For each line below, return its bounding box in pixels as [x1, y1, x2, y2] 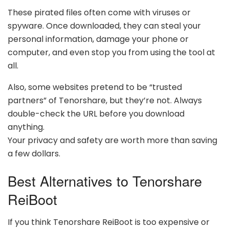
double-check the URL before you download [8, 107, 185, 120]
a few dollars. [8, 147, 60, 159]
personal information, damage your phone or [8, 33, 189, 45]
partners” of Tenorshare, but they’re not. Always [8, 94, 202, 106]
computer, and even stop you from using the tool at [8, 46, 215, 58]
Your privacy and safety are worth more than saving [8, 134, 217, 146]
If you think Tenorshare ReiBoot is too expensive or [8, 216, 210, 228]
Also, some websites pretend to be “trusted [8, 81, 182, 93]
